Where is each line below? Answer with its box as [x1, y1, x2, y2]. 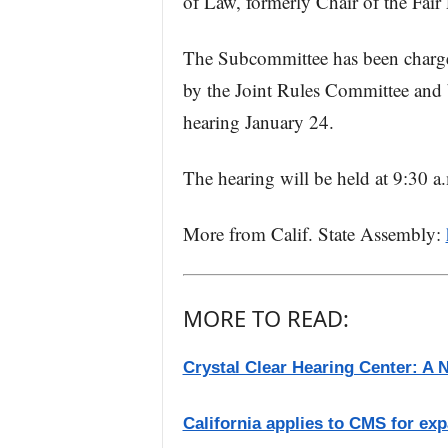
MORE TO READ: [182, 303, 349, 333]
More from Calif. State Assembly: [182, 221, 446, 246]
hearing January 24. [182, 109, 334, 134]
